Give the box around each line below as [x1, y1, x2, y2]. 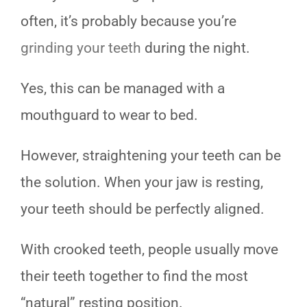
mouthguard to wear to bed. [21, 107, 198, 124]
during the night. [141, 40, 250, 57]
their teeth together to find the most [21, 268, 248, 285]
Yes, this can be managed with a [21, 80, 225, 97]
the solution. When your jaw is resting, [21, 174, 263, 191]
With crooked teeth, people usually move [21, 241, 278, 258]
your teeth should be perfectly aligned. [21, 201, 265, 218]
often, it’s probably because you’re [21, 13, 236, 30]
